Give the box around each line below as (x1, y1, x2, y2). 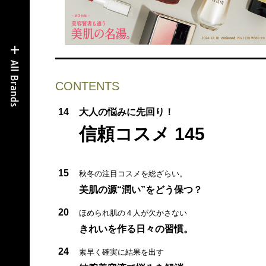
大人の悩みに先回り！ (78, 106, 174, 117)
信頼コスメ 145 (78, 123, 205, 144)
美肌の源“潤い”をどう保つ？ (78, 184, 202, 195)
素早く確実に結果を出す (78, 247, 164, 256)
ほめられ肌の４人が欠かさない (78, 208, 187, 217)
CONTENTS (55, 79, 119, 93)
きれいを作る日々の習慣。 (78, 223, 193, 234)
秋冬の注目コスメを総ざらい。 (78, 169, 187, 178)
